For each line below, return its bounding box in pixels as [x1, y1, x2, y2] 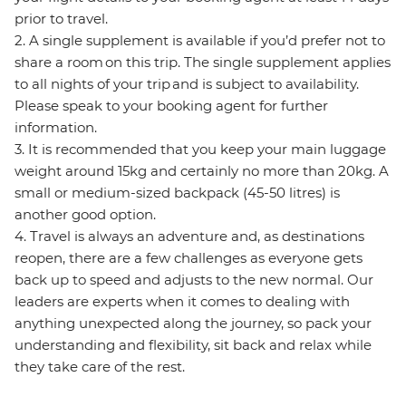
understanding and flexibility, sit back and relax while [14, 336, 372, 354]
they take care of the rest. [14, 358, 185, 376]
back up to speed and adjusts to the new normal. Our [14, 271, 373, 289]
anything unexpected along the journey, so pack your [14, 314, 372, 333]
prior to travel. [14, 10, 108, 28]
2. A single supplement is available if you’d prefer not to [14, 32, 385, 50]
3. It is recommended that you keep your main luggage [14, 140, 386, 159]
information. [14, 119, 99, 137]
